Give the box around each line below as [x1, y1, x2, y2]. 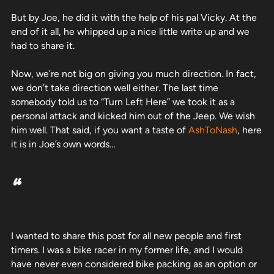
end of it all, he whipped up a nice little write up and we [11, 26, 250, 38]
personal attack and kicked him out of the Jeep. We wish [11, 110, 255, 122]
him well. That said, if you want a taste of [11, 124, 188, 136]
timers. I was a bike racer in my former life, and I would [11, 243, 243, 256]
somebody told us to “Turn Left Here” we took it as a [11, 96, 235, 108]
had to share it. [11, 40, 75, 52]
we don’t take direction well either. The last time [11, 82, 218, 94]
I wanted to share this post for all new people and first [11, 229, 242, 242]
